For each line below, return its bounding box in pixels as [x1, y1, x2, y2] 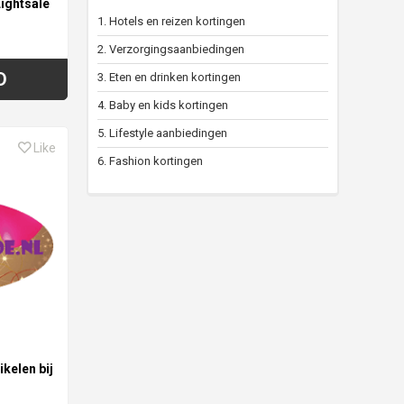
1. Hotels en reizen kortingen [97, 14, 245, 29]
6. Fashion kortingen [97, 154, 203, 169]
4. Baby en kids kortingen [97, 98, 228, 113]
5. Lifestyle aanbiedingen [97, 126, 227, 141]
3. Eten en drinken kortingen [97, 70, 241, 85]
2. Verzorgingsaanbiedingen [97, 42, 244, 57]
